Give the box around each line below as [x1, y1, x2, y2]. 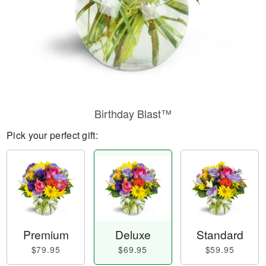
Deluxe [115, 226, 151, 243]
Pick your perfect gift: [7, 128, 98, 142]
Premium [23, 226, 69, 243]
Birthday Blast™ [94, 106, 172, 121]
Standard [196, 226, 243, 243]
